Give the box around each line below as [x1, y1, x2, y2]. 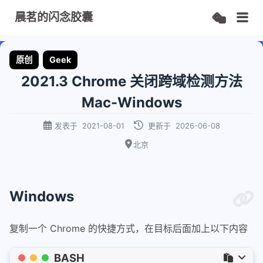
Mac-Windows [81, 94, 182, 112]
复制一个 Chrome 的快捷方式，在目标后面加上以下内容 [9, 222, 248, 235]
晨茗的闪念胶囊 [15, 11, 93, 23]
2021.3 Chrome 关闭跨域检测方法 [21, 73, 242, 90]
